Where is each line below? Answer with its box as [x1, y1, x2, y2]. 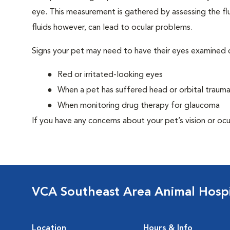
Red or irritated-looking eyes [57, 71, 163, 79]
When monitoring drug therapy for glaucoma [57, 102, 220, 110]
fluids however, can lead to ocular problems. [32, 24, 193, 32]
